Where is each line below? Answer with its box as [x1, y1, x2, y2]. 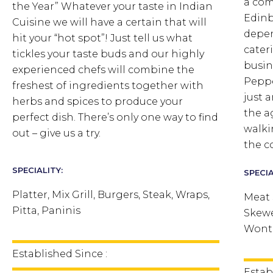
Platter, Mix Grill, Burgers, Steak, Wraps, [12, 188, 210, 200]
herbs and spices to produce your [12, 95, 183, 107]
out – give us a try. [12, 127, 101, 139]
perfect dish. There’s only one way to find [12, 111, 218, 123]
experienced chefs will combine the [12, 63, 194, 76]
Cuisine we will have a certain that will [12, 16, 207, 28]
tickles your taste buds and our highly [12, 48, 204, 60]
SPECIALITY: [12, 165, 63, 175]
